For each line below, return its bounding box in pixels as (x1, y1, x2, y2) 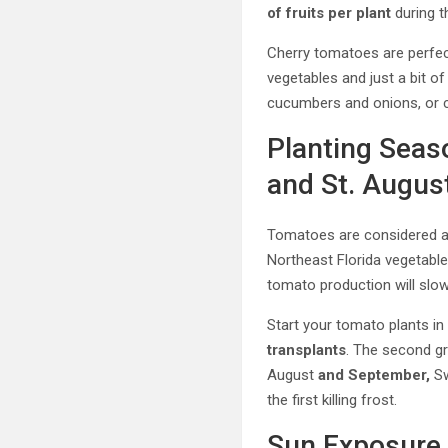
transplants (267, 341, 347, 359)
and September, (318, 366, 431, 384)
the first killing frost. (267, 391, 398, 409)
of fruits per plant (267, 4, 392, 22)
